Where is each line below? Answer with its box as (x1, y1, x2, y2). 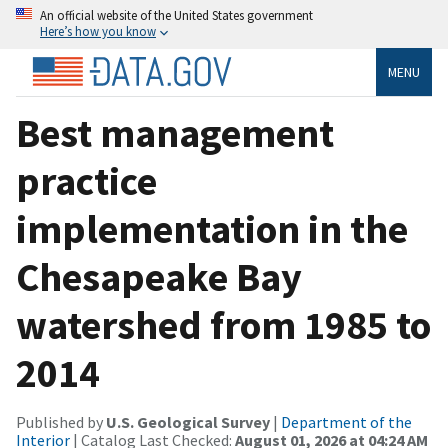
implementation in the (16, 203, 408, 254)
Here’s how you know (40, 23, 156, 39)
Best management (16, 107, 334, 158)
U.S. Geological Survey (106, 411, 270, 432)
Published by (16, 411, 106, 432)
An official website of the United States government (40, 7, 313, 23)
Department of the (281, 411, 412, 432)
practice (16, 155, 157, 206)
